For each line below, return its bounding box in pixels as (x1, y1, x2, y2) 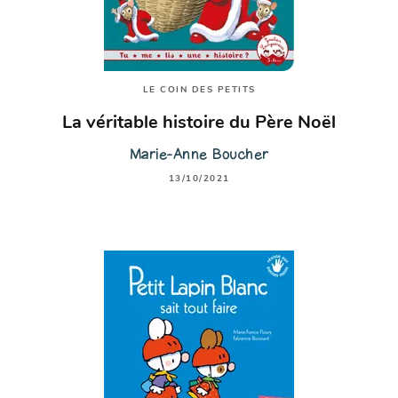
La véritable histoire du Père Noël (62, 115, 336, 133)
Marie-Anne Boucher (129, 145, 269, 164)
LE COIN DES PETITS (142, 84, 256, 95)
